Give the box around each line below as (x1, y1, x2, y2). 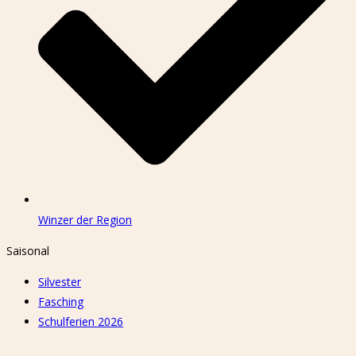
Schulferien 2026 (38, 313, 123, 329)
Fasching (38, 293, 83, 309)
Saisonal (6, 242, 49, 258)
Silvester (38, 273, 81, 289)
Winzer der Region (38, 211, 132, 227)
